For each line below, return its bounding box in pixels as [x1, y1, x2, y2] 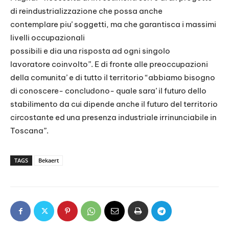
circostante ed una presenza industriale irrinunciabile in [10, 112, 217, 123]
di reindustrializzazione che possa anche [10, 6, 163, 16]
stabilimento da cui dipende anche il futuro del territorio [10, 99, 218, 109]
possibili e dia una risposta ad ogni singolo [10, 46, 170, 56]
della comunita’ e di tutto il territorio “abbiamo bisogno [10, 73, 215, 83]
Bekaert [38, 156, 59, 165]
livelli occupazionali [10, 33, 85, 43]
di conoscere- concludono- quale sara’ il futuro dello [10, 86, 207, 96]
